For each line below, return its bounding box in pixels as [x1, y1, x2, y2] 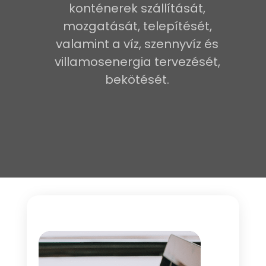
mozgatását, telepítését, [62, 17, 212, 34]
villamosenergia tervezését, [54, 53, 220, 70]
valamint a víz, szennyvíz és [56, 35, 219, 52]
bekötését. [105, 71, 170, 88]
